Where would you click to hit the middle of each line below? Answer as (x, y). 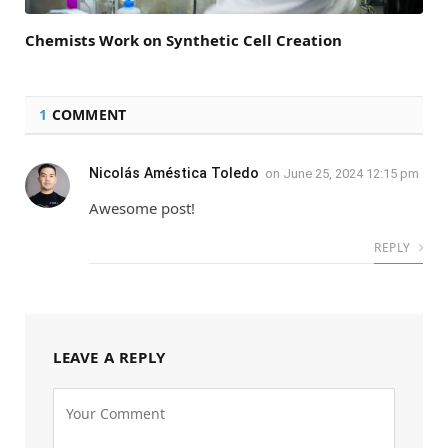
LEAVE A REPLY (109, 356)
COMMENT (87, 114)
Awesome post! (142, 207)
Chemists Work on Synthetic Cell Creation (183, 39)
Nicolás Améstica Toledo (174, 172)
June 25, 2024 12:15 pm (351, 173)
